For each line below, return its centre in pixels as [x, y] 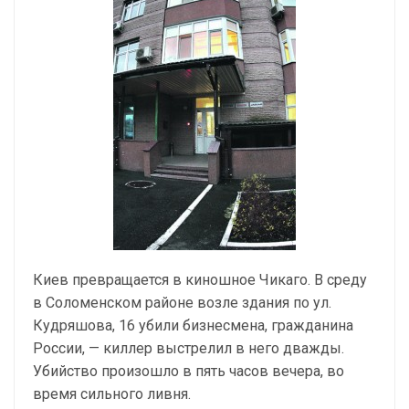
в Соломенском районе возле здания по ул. [182, 303]
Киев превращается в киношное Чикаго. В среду [200, 280]
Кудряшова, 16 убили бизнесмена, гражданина [193, 325]
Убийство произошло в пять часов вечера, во [189, 371]
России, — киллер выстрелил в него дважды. [189, 348]
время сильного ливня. [112, 394]
